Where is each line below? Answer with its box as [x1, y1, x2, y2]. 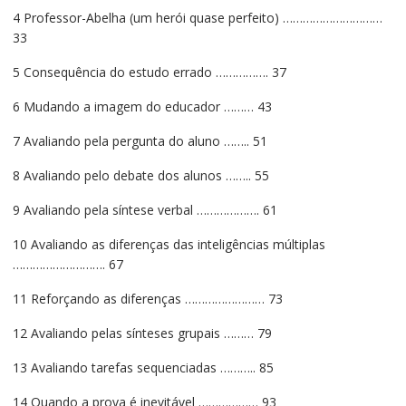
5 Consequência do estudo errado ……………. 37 [12, 63, 286, 82]
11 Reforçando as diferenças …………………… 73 [12, 290, 283, 308]
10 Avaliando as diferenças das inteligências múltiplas [12, 236, 325, 254]
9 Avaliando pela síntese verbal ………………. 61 [12, 201, 277, 219]
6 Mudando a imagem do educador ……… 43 [12, 98, 272, 116]
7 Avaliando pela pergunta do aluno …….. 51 [12, 132, 267, 150]
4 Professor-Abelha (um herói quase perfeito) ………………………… [12, 9, 382, 27]
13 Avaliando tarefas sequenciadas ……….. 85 [12, 359, 274, 377]
